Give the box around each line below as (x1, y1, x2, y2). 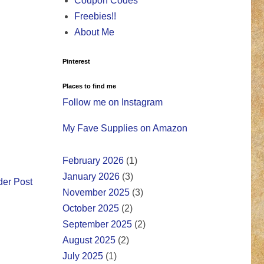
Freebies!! (74, 11, 116, 22)
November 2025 (62, 187, 130, 198)
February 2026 (62, 156, 124, 166)
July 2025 (62, 251, 103, 262)
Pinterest (62, 58, 90, 65)
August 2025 (62, 235, 115, 246)
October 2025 (62, 203, 119, 214)
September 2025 (62, 219, 132, 230)
